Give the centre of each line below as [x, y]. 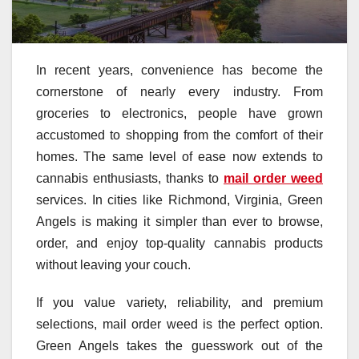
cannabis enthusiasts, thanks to [130, 179]
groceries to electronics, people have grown [179, 114]
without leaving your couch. [113, 265]
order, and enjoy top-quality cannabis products [179, 244]
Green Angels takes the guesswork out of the [179, 346]
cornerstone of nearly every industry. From [179, 92]
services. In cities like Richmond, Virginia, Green [179, 200]
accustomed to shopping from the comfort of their [179, 135]
